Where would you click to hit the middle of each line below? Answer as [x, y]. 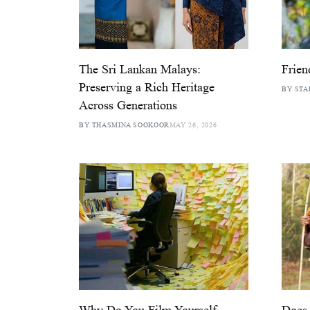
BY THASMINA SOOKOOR [124, 125]
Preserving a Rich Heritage [147, 87]
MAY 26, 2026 [193, 125]
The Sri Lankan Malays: [140, 69]
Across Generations [128, 105]
